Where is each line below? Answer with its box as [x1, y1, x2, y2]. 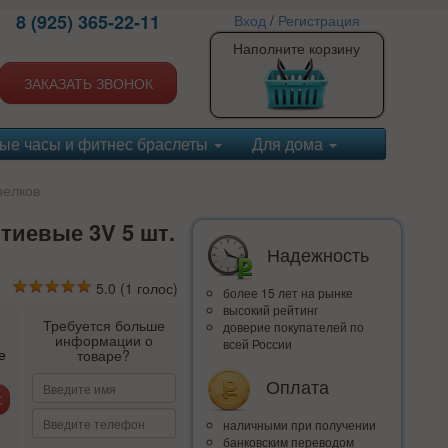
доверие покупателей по [222, 318, 364, 336]
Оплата [265, 373, 329, 400]
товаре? [77, 345, 131, 365]
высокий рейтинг [222, 301, 318, 319]
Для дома [252, 132, 327, 155]
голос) [132, 278, 178, 298]
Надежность [266, 241, 369, 268]
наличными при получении [222, 416, 376, 434]
